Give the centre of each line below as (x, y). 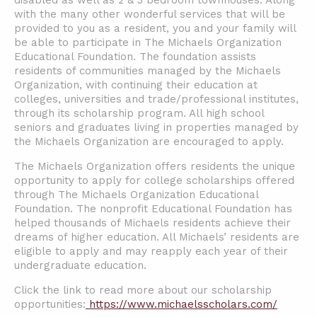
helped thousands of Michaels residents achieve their (152, 223)
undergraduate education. (84, 265)
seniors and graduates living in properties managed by (156, 127)
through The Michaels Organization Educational (136, 195)
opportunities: (50, 304)
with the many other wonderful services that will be (150, 14)
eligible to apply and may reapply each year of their (151, 251)
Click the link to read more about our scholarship (143, 290)
